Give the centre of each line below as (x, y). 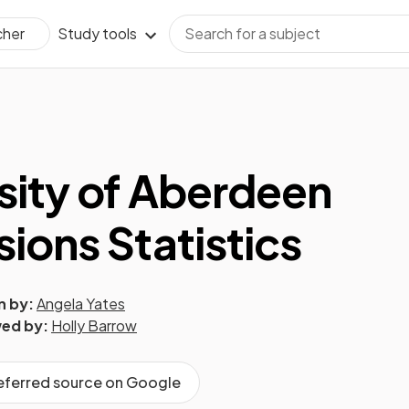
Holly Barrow (94, 325)
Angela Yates (81, 304)
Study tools (97, 33)
